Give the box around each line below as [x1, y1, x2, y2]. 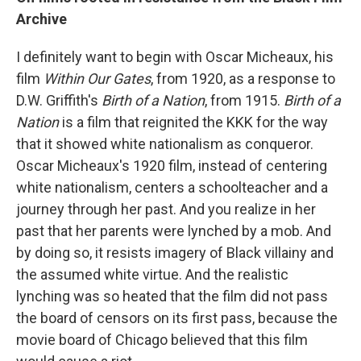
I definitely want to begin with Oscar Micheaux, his [16, 48, 334, 65]
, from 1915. [205, 91, 284, 109]
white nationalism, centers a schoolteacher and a [16, 178, 328, 196]
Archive [16, 10, 67, 27]
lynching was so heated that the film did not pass [16, 287, 328, 305]
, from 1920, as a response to [151, 69, 335, 87]
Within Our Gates [44, 69, 151, 87]
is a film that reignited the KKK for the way [59, 113, 328, 131]
